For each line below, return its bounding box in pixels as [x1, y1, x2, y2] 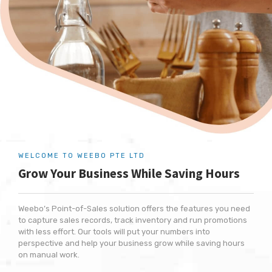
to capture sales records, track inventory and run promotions [18, 216, 247, 225]
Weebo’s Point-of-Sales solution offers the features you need [18, 204, 250, 214]
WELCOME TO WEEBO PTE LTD [18, 152, 145, 160]
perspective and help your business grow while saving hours [18, 239, 245, 248]
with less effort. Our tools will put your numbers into [18, 227, 210, 237]
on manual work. [18, 250, 80, 260]
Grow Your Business [18, 165, 129, 182]
